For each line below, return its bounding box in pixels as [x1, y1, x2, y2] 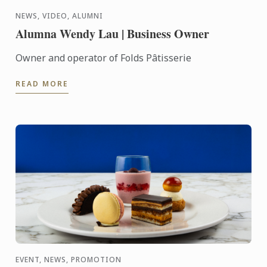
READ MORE [15, 79, 69, 89]
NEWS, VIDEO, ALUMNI [15, 11, 104, 21]
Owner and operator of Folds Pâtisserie [15, 51, 192, 65]
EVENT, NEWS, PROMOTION [15, 254, 122, 265]
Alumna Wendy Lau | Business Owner [15, 25, 210, 43]
